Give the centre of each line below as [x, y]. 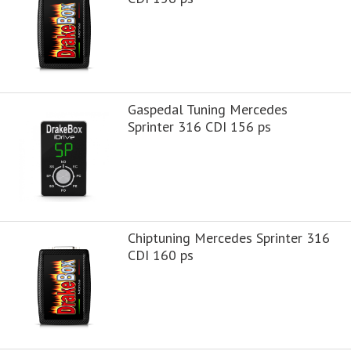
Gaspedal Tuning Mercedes [207, 109]
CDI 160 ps [160, 255]
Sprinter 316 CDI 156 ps [199, 126]
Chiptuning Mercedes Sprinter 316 [228, 237]
